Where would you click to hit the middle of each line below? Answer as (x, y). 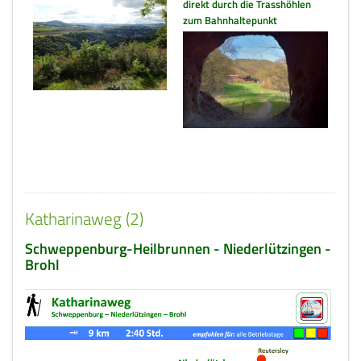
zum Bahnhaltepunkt (230, 20)
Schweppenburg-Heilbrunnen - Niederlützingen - (178, 248)
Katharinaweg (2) (84, 218)
